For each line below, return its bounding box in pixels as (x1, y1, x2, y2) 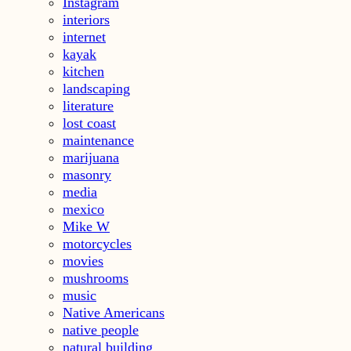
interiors (63, 11, 110, 27)
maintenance (63, 132, 134, 148)
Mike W (63, 218, 110, 234)
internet (63, 28, 106, 45)
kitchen (63, 63, 104, 79)
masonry (63, 166, 111, 183)
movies (63, 252, 103, 269)
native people (63, 321, 139, 338)
